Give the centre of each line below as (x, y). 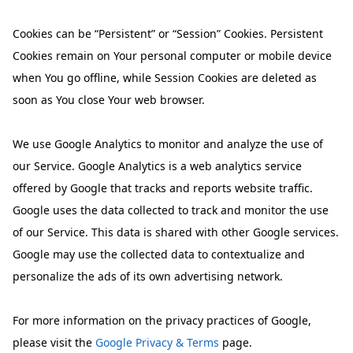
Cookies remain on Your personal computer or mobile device (173, 55)
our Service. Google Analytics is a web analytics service (158, 165)
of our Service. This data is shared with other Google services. (176, 232)
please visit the (54, 342)
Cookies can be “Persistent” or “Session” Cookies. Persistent (168, 33)
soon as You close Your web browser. (109, 99)
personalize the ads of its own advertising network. (148, 276)
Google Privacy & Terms (158, 342)
